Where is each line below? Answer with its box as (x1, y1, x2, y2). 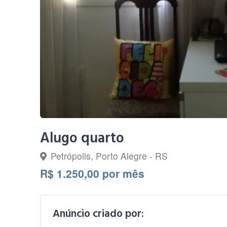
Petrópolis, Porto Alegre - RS (51, 149, 168, 162)
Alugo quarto (40, 129, 125, 148)
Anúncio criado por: (53, 206, 144, 221)
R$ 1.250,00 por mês (40, 166, 145, 181)
